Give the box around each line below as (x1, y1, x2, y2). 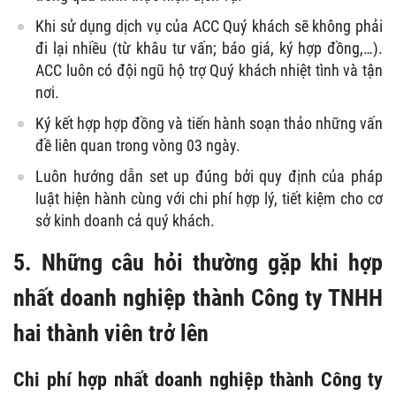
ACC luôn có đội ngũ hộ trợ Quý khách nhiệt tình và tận (35, 60, 383, 80)
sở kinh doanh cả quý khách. (35, 210, 215, 230)
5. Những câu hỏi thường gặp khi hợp (13, 248, 383, 276)
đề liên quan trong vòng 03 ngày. (35, 135, 240, 155)
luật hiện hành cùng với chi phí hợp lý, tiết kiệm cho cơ (35, 188, 383, 208)
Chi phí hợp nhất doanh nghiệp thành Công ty (13, 367, 383, 391)
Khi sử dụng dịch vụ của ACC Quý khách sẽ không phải (35, 16, 383, 35)
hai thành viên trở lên (13, 319, 209, 346)
